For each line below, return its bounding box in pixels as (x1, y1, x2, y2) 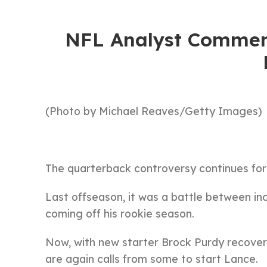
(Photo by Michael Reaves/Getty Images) (45, 104, 262, 117)
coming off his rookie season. (45, 207, 194, 220)
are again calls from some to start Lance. (45, 252, 258, 265)
